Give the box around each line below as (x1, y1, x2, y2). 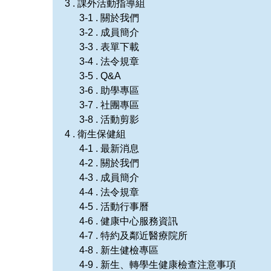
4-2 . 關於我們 (79, 157, 139, 168)
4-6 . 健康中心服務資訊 (79, 215, 178, 226)
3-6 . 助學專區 (79, 85, 139, 96)
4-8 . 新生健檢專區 (79, 244, 158, 255)
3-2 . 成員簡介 (79, 27, 139, 38)
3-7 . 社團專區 (79, 99, 139, 110)
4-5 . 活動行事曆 (79, 201, 149, 212)
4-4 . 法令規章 (79, 186, 139, 197)
